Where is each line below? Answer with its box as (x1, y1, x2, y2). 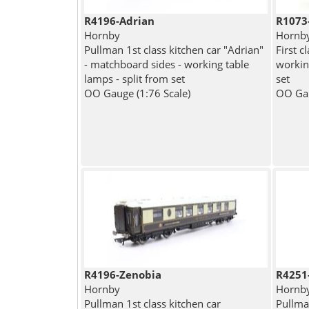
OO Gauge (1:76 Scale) (83, 86, 190, 100)
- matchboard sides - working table (83, 57, 249, 71)
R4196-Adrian (83, 13, 154, 28)
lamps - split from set (83, 71, 185, 86)
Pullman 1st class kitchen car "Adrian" (83, 42, 263, 57)
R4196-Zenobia (83, 267, 161, 281)
